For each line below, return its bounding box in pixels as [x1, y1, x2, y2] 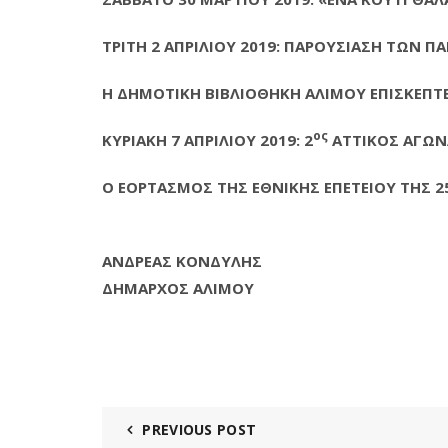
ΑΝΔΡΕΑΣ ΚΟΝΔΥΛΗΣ [102, 251, 262, 271]
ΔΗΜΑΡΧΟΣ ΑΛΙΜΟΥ [102, 278, 254, 298]
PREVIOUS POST [142, 420, 257, 439]
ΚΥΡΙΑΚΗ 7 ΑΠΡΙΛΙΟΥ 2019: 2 [102, 130, 313, 150]
